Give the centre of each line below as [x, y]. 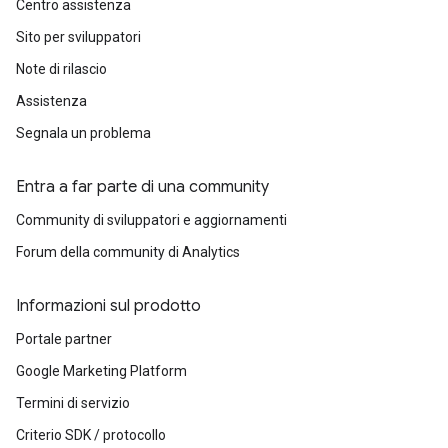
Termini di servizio [73, 403]
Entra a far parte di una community [142, 187]
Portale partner [64, 339]
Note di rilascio [61, 69]
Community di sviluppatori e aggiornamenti [151, 220]
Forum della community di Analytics [128, 252]
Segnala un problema [83, 133]
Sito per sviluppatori [78, 37]
